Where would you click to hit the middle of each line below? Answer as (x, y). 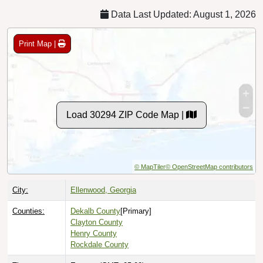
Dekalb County (95, 211)
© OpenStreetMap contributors (209, 166)
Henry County (94, 233)
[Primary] (136, 211)
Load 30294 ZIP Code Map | (126, 114)
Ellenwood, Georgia (103, 190)
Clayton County (97, 222)
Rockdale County (100, 244)
